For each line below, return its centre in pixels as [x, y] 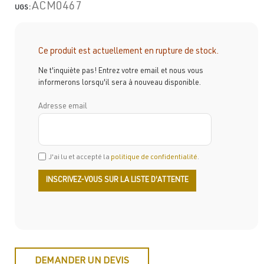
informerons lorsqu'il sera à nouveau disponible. [120, 83]
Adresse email [63, 107]
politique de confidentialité [154, 157]
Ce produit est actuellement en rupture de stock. [128, 52]
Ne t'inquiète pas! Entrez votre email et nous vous [121, 71]
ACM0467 [57, 7]
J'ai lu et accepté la [80, 157]
